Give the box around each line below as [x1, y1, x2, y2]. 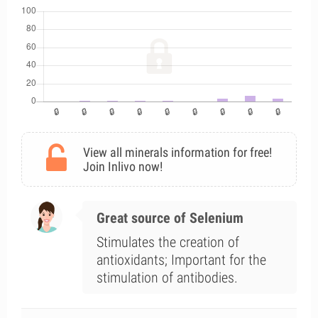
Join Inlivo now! [83, 159, 163, 174]
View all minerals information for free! [83, 145, 272, 160]
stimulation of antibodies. [96, 269, 238, 286]
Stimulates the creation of [96, 234, 239, 251]
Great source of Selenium [96, 209, 243, 226]
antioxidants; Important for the [96, 251, 266, 268]
